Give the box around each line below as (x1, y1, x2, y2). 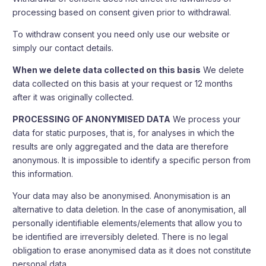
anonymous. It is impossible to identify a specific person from (12, 155, 251, 165)
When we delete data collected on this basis (12, 65, 201, 75)
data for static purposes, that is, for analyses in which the (12, 128, 235, 138)
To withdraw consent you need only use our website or (12, 29, 230, 39)
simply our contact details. (12, 43, 114, 53)
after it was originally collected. (12, 92, 134, 102)
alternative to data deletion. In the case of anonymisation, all (12, 204, 247, 214)
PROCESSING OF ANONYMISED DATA (12, 114, 171, 124)
